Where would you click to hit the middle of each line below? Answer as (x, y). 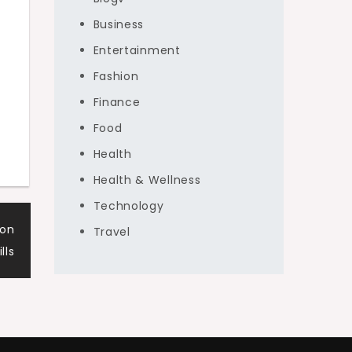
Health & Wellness (147, 180)
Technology (128, 206)
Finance (117, 102)
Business (119, 24)
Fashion (116, 76)
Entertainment (137, 50)
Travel (112, 232)
